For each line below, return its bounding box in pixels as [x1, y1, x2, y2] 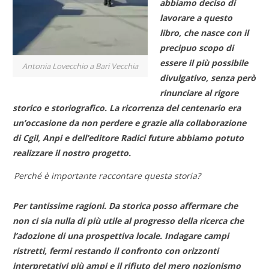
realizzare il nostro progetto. [13, 147, 131, 159]
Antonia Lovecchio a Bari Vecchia [22, 60, 139, 71]
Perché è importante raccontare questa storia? [14, 170, 201, 182]
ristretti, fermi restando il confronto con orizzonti [13, 245, 219, 257]
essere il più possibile [160, 57, 249, 69]
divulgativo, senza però [160, 72, 256, 84]
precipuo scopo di [160, 42, 234, 54]
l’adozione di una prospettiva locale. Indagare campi [13, 230, 229, 242]
